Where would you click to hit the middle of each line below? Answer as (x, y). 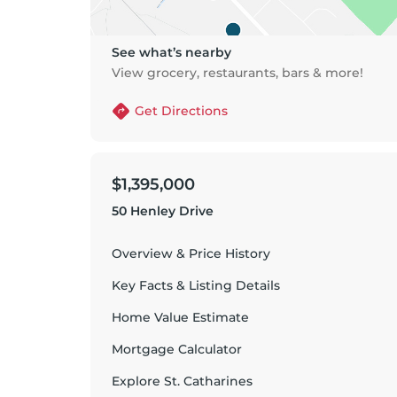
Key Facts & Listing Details (196, 285)
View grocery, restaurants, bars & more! (237, 73)
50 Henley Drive (163, 211)
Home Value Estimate (180, 317)
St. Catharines (208, 381)
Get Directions (181, 111)
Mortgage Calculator (177, 349)
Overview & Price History (191, 253)
